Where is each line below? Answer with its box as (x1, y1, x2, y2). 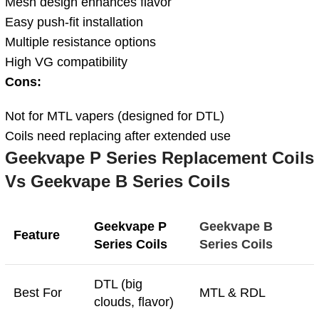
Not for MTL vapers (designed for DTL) (5, 108, 224, 123)
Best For (14, 285, 62, 300)
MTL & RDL (199, 285, 266, 300)
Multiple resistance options (5, 34, 156, 49)
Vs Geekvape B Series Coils (5, 171, 230, 191)
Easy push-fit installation (5, 14, 143, 29)
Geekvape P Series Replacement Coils (5, 147, 314, 167)
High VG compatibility (5, 54, 127, 69)
